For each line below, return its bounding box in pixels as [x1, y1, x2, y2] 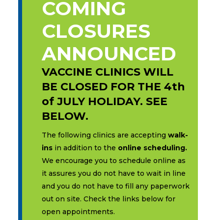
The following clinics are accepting [41, 130, 168, 139]
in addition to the [52, 143, 118, 152]
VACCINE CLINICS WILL [41, 65, 173, 79]
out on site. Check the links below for [41, 194, 175, 203]
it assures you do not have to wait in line [41, 168, 186, 178]
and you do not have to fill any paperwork [41, 181, 190, 191]
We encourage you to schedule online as [41, 156, 186, 165]
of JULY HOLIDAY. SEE [41, 94, 167, 108]
